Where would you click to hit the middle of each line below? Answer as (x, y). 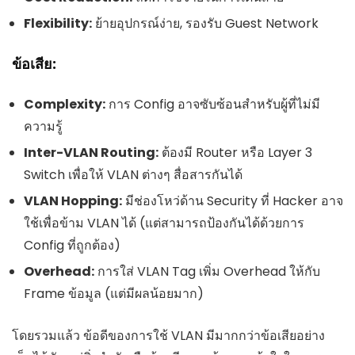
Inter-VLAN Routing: (91, 153)
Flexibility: (58, 24)
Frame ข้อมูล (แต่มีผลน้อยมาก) (114, 294)
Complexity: (65, 105)
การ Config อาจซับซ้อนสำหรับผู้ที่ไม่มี (213, 105)
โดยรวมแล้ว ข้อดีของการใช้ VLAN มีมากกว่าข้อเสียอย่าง (168, 336)
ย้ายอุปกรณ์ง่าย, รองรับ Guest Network (205, 24)
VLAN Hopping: (73, 201)
